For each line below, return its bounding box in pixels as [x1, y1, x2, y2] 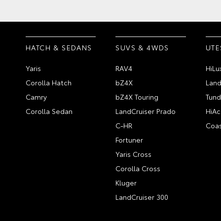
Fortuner [115, 134, 144, 145]
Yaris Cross [115, 148, 152, 159]
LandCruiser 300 [115, 191, 169, 202]
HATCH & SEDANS [26, 42, 92, 52]
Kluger [115, 177, 137, 187]
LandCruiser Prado [115, 106, 176, 116]
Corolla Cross [115, 163, 161, 173]
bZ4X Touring [115, 91, 159, 102]
